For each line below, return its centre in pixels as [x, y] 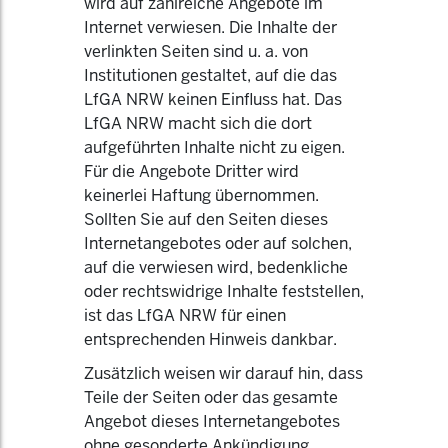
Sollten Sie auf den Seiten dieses [206, 219]
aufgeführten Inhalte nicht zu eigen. [214, 147]
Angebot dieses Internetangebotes [212, 421]
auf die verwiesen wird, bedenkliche [216, 267]
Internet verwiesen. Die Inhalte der [210, 27]
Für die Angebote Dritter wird [191, 171]
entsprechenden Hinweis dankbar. [210, 339]
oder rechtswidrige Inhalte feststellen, [224, 291]
